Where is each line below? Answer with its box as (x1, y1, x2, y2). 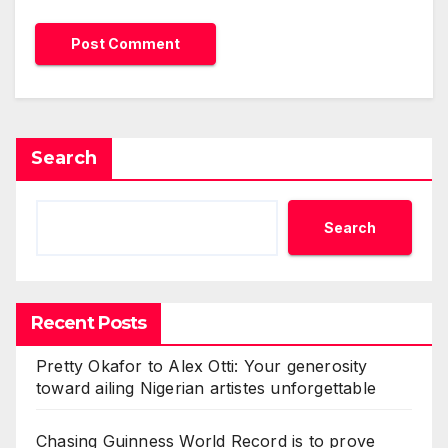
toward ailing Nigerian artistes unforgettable (36, 378, 377, 399)
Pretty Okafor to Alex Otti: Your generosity (36, 356, 368, 377)
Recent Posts (31, 312, 147, 335)
